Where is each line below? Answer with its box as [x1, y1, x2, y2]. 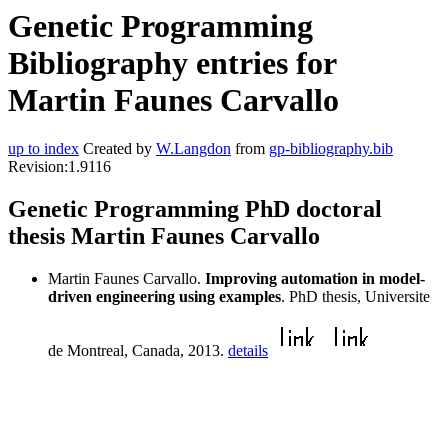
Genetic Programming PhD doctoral [8, 196, 382, 223]
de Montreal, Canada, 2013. [48, 342, 228, 360]
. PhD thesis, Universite [281, 288, 430, 306]
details [228, 342, 268, 360]
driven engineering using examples [48, 288, 281, 306]
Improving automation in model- [205, 270, 425, 288]
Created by [79, 140, 156, 158]
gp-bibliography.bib [269, 140, 393, 158]
